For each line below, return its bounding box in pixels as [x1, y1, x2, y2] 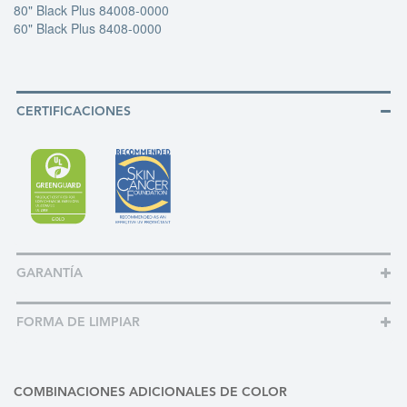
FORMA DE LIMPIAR [16, 316, 140, 329]
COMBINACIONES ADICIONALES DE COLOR [14, 386, 287, 399]
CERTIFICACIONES [16, 105, 131, 118]
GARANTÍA [16, 267, 83, 280]
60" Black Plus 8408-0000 [14, 19, 162, 37]
